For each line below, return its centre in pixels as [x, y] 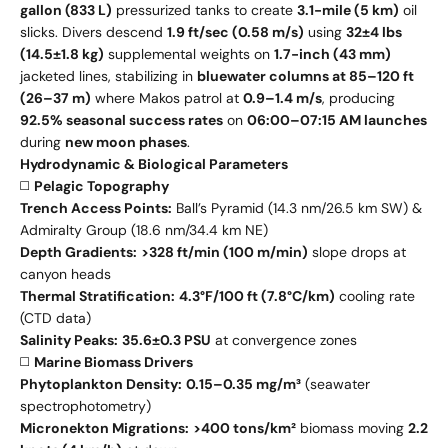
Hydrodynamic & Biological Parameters [154, 163]
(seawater [335, 383]
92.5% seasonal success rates [121, 119]
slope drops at [357, 251]
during [42, 141]
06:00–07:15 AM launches [337, 119]
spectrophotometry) [85, 405]
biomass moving [352, 427]
